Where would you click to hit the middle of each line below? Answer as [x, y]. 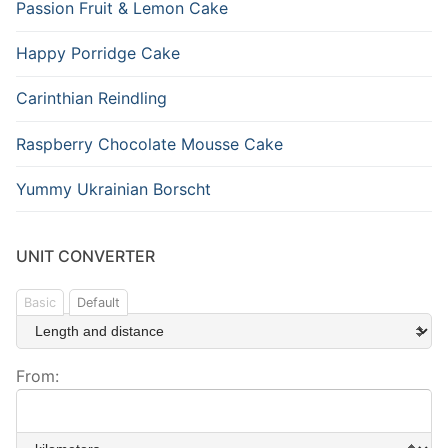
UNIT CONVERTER [85, 256]
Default [98, 303]
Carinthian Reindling [91, 98]
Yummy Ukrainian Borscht [113, 188]
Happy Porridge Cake [98, 53]
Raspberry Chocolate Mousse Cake [149, 143]
